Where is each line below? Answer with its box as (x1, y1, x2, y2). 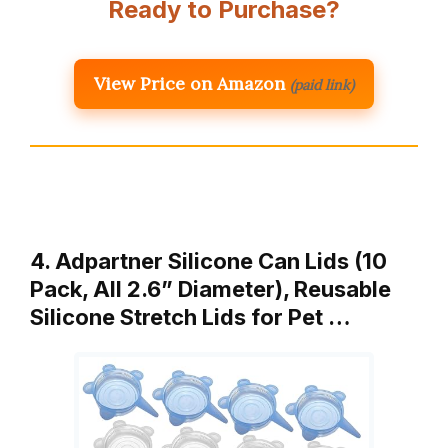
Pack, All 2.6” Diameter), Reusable (30, 275, 391, 302)
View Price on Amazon (94, 71, 285, 95)
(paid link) (290, 75, 354, 94)
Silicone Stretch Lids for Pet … (30, 303, 351, 330)
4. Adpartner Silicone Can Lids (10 (30, 247, 387, 274)
